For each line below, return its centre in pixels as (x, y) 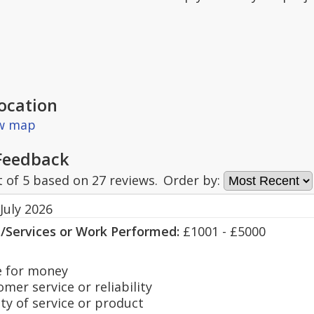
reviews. (132, 180)
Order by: (193, 180)
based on (61, 180)
